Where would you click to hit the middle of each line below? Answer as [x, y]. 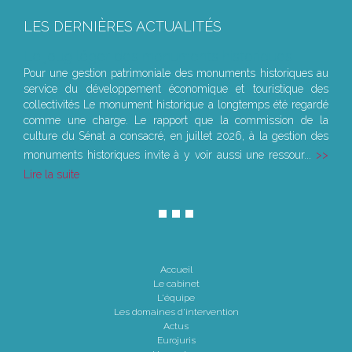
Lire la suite [51, 175]
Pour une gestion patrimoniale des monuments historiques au [176, 73]
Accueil [176, 270]
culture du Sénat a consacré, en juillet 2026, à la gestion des [176, 136]
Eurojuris [176, 341]
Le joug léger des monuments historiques [158, 57]
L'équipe [176, 298]
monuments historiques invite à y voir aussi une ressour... [170, 155]
